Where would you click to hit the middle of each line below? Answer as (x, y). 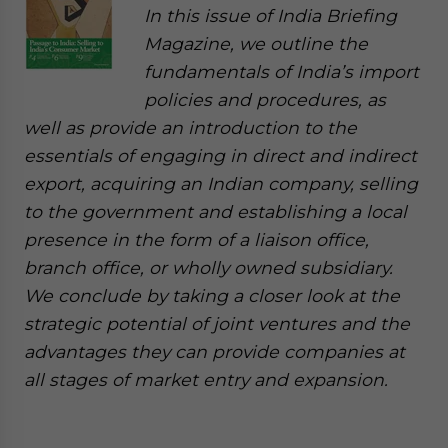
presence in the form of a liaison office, (196, 240)
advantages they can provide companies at (214, 352)
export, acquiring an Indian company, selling (221, 184)
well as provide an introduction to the (190, 128)
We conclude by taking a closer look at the (212, 296)
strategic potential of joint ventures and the (217, 324)
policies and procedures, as (265, 100)
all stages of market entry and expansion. (206, 380)
